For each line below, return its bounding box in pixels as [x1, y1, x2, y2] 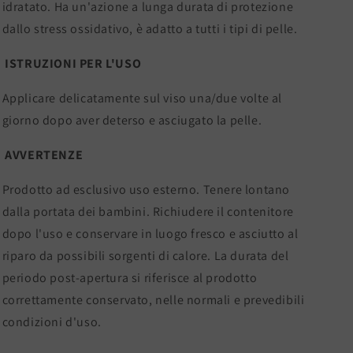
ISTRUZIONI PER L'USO [5, 55, 142, 72]
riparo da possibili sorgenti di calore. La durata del [2, 247, 289, 264]
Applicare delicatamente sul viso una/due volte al [2, 90, 282, 106]
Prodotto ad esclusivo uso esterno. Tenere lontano [2, 181, 290, 198]
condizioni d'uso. [2, 314, 102, 330]
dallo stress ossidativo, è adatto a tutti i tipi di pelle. [2, 20, 300, 37]
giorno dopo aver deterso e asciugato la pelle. [2, 112, 262, 128]
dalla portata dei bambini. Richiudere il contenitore [2, 203, 294, 220]
